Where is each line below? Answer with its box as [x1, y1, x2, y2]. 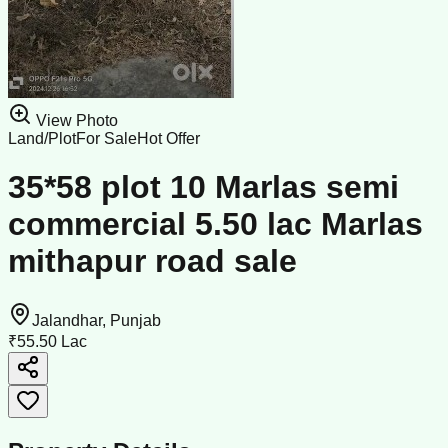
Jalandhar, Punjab [32, 311, 161, 329]
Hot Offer [137, 130, 200, 147]
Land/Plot [8, 130, 76, 147]
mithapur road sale [8, 243, 297, 280]
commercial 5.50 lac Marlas [8, 206, 423, 243]
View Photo [32, 112, 118, 129]
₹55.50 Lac [8, 332, 87, 350]
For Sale [76, 130, 137, 147]
